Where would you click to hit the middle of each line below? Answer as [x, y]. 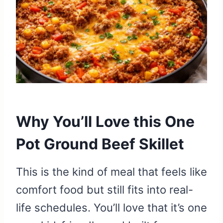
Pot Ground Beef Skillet [100, 144]
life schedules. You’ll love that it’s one [111, 208]
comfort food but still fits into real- [105, 190]
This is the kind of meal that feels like [111, 172]
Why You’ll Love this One [105, 122]
